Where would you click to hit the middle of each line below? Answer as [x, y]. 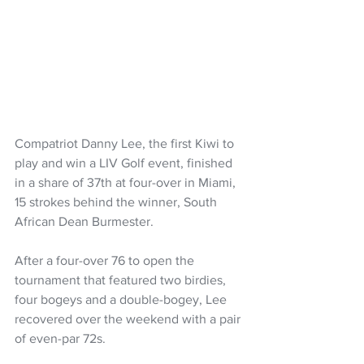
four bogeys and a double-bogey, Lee [122, 299]
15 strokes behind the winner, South [117, 201]
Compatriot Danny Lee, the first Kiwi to [126, 143]
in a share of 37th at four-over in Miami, [127, 182]
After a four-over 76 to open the [106, 260]
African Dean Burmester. [84, 221]
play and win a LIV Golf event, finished [125, 162]
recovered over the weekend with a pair [129, 318]
